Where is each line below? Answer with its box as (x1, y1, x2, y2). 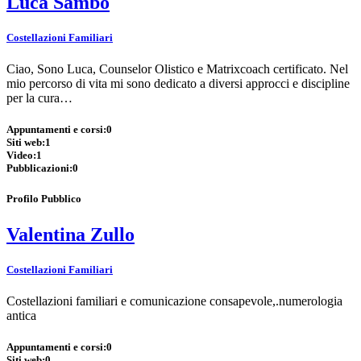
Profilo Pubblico (6, 193, 81, 205)
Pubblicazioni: (6, 162, 73, 175)
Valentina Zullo (6, 223, 135, 245)
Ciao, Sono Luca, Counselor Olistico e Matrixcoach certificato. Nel (6, 61, 348, 76)
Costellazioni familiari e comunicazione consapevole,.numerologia (6, 293, 342, 308)
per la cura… (6, 90, 73, 105)
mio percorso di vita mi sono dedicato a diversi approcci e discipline (6, 76, 350, 90)
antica (6, 308, 36, 322)
